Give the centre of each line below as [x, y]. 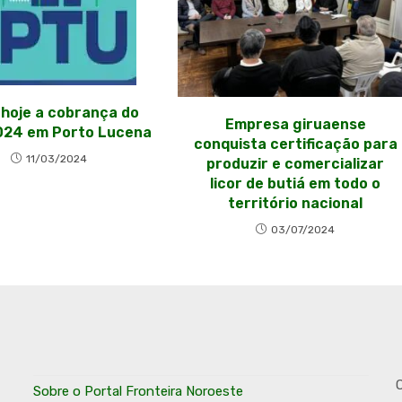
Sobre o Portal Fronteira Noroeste [139, 392]
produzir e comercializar [296, 164]
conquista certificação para [295, 144]
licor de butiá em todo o [296, 184]
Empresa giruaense [295, 125]
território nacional [296, 204]
